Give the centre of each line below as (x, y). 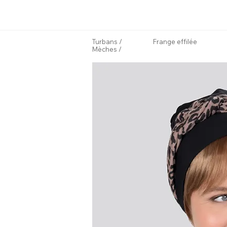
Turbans (105, 42)
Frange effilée (175, 42)
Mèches (105, 49)
